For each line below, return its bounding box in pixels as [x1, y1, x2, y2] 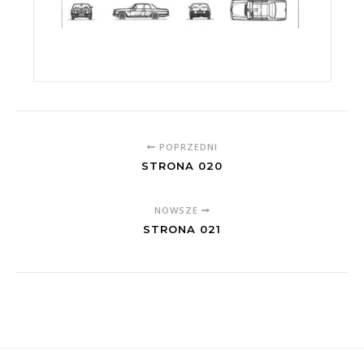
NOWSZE [154, 204, 201, 216]
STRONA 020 [141, 159, 223, 172]
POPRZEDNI [155, 141, 218, 153]
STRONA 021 [143, 223, 221, 236]
